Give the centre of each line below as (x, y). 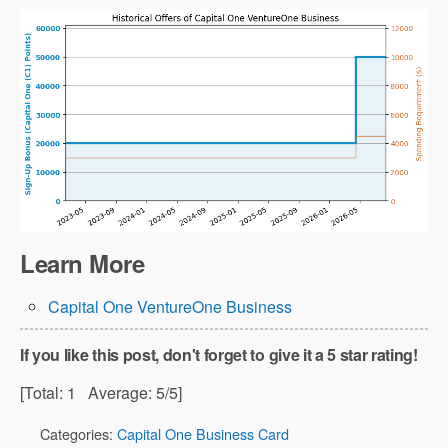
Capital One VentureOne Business (170, 306)
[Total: (43, 392)
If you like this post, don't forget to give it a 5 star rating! (219, 354)
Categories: (78, 433)
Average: (116, 392)
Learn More (82, 262)
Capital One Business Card (203, 433)
